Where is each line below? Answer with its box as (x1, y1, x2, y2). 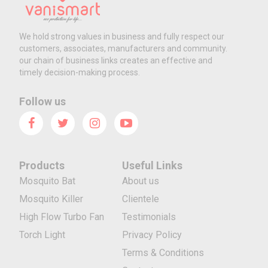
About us (122, 175, 160, 187)
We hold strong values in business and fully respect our (19, 32, 225, 41)
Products (19, 159, 65, 172)
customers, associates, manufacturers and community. (19, 44, 228, 53)
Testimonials (122, 211, 176, 223)
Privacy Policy (122, 229, 182, 240)
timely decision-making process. (19, 68, 141, 77)
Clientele (122, 193, 160, 205)
